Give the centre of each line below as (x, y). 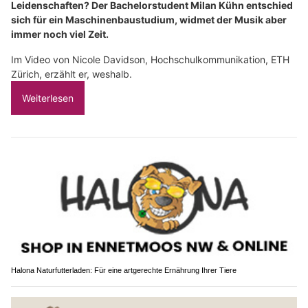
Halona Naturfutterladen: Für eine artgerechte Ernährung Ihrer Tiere (124, 270)
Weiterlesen (48, 98)
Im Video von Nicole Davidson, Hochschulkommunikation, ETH (150, 60)
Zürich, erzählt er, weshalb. (71, 74)
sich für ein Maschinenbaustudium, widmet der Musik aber (149, 20)
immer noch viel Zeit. (60, 34)
